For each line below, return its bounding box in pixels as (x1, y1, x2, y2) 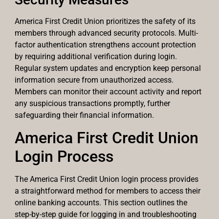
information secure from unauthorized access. (15, 75, 174, 85)
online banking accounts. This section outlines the (15, 197, 187, 207)
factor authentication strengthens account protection (15, 40, 196, 50)
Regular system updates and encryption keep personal (15, 64, 201, 73)
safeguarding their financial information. (15, 110, 154, 120)
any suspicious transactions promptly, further (15, 99, 170, 109)
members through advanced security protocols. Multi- (15, 28, 198, 38)
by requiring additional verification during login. (15, 52, 177, 62)
